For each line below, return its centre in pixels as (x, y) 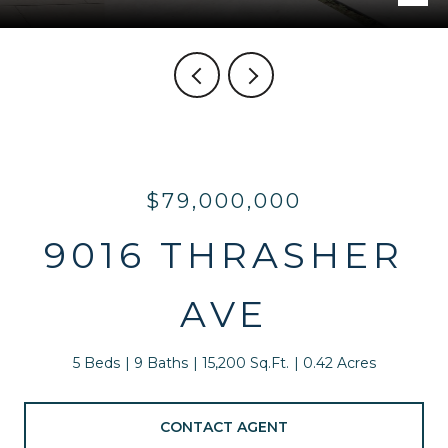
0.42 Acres (339, 363)
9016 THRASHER (224, 255)
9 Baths (160, 363)
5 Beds (96, 363)
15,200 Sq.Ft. (245, 363)
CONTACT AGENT (224, 426)
